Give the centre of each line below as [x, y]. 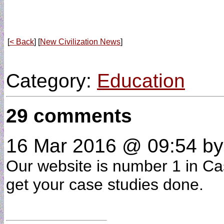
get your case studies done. [109, 184]
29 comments [69, 116]
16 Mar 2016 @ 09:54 [101, 146]
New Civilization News [80, 42]
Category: [51, 81]
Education [141, 81]
